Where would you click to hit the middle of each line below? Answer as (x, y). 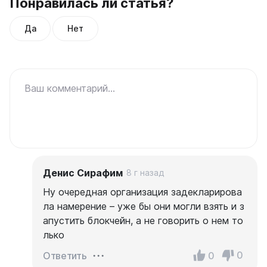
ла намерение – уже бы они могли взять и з (144, 206)
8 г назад (145, 172)
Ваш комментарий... (70, 88)
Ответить (65, 255)
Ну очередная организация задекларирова (142, 192)
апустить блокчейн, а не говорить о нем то (143, 220)
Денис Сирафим (83, 173)
